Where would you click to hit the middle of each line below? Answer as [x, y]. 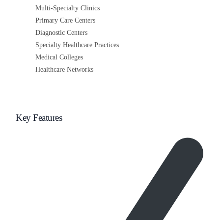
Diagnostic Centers [62, 33]
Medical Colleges [59, 57]
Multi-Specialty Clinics [68, 8]
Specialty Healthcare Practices [77, 45]
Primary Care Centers [66, 20]
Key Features [39, 118]
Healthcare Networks [65, 69]
